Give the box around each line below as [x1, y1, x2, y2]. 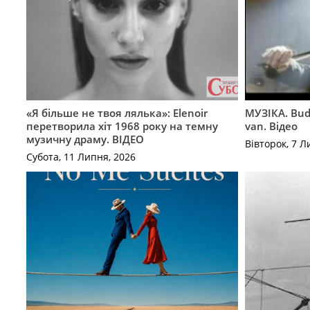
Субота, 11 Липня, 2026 [26, 149, 136, 163]
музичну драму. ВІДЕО [26, 132, 144, 147]
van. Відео [245, 119, 298, 134]
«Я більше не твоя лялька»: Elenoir [26, 106, 208, 120]
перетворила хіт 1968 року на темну [26, 119, 218, 134]
